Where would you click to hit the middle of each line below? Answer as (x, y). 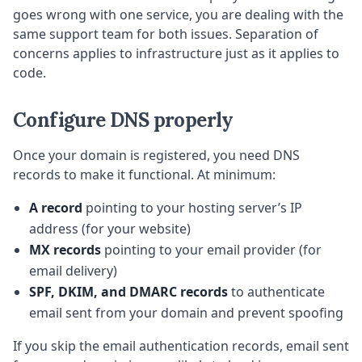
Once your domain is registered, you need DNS (156, 156)
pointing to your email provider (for (211, 250)
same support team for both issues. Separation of (166, 34)
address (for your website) (110, 229)
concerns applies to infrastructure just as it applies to (176, 54)
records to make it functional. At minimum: (144, 175)
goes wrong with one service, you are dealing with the (178, 15)
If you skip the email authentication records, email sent (181, 346)
